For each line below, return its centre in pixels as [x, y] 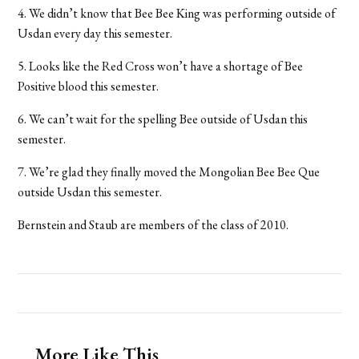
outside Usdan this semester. [90, 192]
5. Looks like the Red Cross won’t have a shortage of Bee [161, 66]
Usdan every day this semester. [95, 33]
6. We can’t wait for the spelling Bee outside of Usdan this [163, 119]
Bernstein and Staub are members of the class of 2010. [153, 224]
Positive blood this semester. [89, 86]
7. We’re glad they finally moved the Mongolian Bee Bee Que [169, 171]
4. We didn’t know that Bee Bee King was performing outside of [177, 13]
